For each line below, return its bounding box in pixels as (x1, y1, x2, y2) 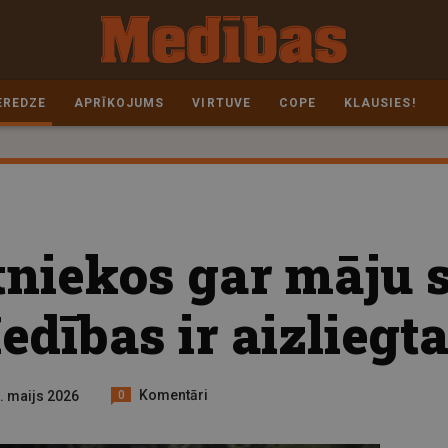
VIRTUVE (192, 96, 251, 110)
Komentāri (139, 386, 209, 403)
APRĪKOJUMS (73, 96, 165, 110)
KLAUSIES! (344, 96, 416, 110)
